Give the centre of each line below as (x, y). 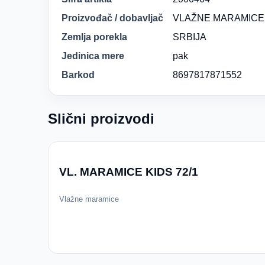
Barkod (78, 75)
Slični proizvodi (101, 118)
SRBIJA (189, 37)
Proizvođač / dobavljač (112, 18)
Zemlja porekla (94, 37)
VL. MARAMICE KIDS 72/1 (128, 172)
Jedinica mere (93, 56)
